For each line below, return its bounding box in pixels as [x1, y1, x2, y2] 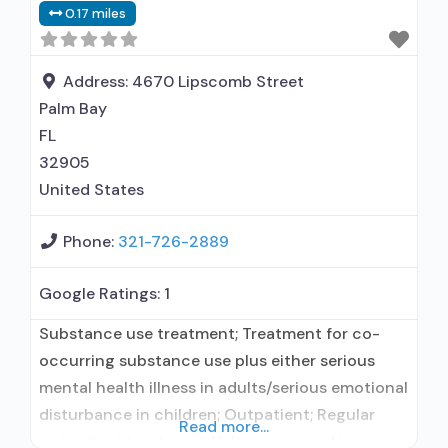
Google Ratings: [39, 283, 164, 304]
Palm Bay [39, 98, 107, 119]
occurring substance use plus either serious [39, 350, 375, 371]
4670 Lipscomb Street [132, 71, 304, 92]
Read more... [179, 416, 269, 437]
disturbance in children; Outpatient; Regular [39, 404, 375, 425]
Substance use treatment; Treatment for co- [39, 323, 380, 344]
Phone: [63, 231, 118, 252]
